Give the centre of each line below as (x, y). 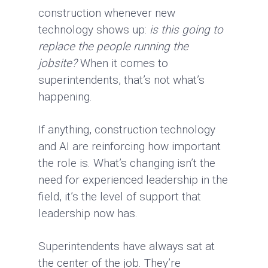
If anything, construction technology (127, 130)
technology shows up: (94, 30)
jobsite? (58, 63)
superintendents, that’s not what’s (121, 80)
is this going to (186, 30)
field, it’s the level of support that (120, 197)
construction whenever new (107, 13)
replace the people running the (113, 46)
